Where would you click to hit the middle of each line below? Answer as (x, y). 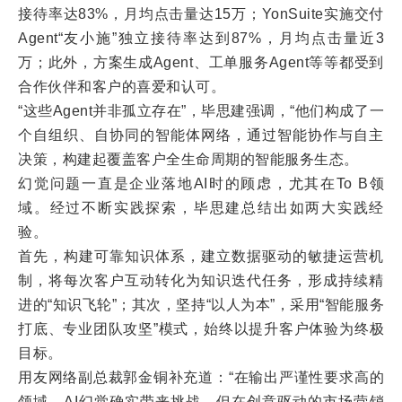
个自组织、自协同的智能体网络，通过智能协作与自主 (201, 135)
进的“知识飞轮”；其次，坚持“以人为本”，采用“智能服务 (201, 305)
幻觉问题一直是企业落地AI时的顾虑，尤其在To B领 (201, 184)
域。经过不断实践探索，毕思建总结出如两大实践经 (201, 208)
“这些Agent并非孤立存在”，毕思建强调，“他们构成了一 (201, 111)
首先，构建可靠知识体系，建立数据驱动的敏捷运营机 (201, 256)
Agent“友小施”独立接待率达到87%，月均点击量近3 (201, 38)
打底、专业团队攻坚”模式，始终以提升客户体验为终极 (201, 329)
